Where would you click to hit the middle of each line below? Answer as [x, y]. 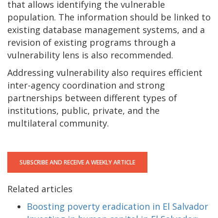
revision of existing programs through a [91, 43]
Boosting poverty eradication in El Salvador [118, 207]
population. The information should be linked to [109, 17]
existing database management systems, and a [106, 30]
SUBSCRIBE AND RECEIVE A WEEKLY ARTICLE [77, 163]
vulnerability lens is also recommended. [93, 55]
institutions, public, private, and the [83, 111]
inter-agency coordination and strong [86, 85]
